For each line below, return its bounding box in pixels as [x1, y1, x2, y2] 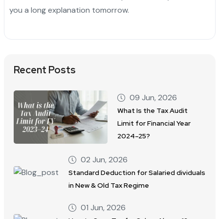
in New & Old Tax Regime [68, 180, 149, 190]
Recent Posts [13, 64, 76, 77]
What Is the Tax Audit [117, 106, 188, 115]
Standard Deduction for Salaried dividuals [68, 168, 205, 177]
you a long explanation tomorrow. [9, 5, 129, 16]
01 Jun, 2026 [80, 202, 126, 213]
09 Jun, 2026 [130, 92, 177, 103]
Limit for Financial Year [117, 119, 191, 128]
